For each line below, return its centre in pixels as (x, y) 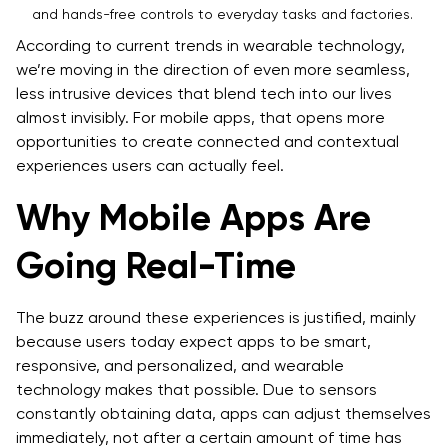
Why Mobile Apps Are (193, 217)
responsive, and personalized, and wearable (180, 365)
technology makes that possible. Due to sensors (196, 389)
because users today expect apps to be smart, (193, 341)
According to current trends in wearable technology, (210, 45)
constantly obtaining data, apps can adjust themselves (223, 413)
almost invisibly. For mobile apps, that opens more (200, 117)
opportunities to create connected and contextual (207, 141)
